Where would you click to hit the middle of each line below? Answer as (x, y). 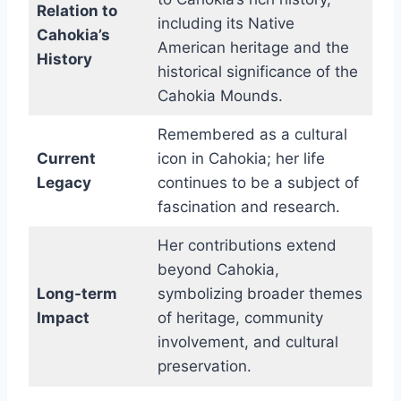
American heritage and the (253, 48)
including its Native (226, 24)
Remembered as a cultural (252, 135)
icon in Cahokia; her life (241, 159)
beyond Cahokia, (218, 270)
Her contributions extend (247, 246)
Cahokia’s (73, 35)
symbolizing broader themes (260, 294)
